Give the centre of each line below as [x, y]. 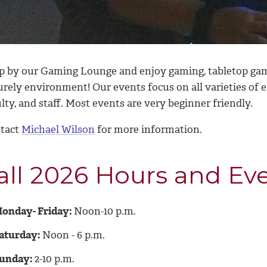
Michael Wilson [58, 130]
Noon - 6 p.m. [74, 235]
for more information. [148, 130]
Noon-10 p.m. [105, 211]
